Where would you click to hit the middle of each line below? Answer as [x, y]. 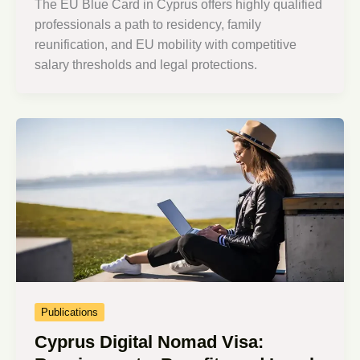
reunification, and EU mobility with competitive [166, 45]
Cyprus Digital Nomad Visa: [149, 342]
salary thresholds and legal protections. [146, 65]
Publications [70, 312]
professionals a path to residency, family [148, 25]
